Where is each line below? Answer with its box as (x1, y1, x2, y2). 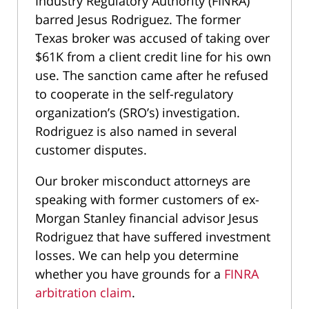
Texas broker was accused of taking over (35, 30, 270, 46)
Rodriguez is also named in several (35, 123, 237, 139)
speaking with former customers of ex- (35, 191, 259, 208)
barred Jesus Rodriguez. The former (35, 11, 241, 28)
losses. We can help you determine (35, 247, 239, 263)
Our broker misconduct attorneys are (35, 172, 250, 189)
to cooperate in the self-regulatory (35, 86, 233, 102)
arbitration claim (35, 284, 132, 301)
